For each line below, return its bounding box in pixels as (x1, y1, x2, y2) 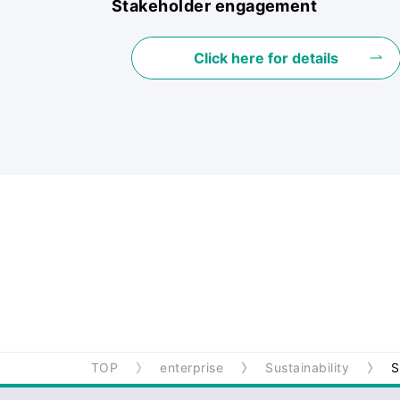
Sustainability (265, 359, 349, 375)
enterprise (160, 359, 224, 375)
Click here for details (193, 48, 338, 67)
